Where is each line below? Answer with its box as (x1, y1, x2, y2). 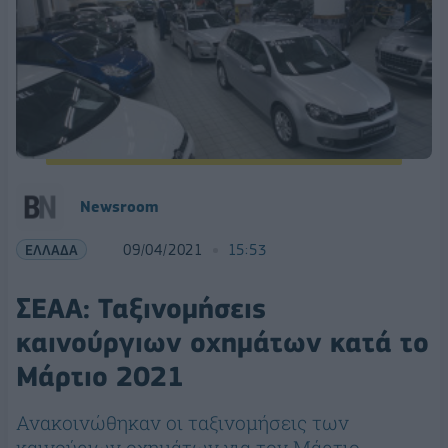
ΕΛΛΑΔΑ (25, 241, 78, 259)
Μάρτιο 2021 (16, 360, 184, 394)
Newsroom (80, 198, 158, 217)
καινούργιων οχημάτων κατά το (16, 326, 429, 360)
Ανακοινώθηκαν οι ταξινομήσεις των (16, 410, 349, 436)
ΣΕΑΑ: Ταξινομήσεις (16, 292, 266, 326)
